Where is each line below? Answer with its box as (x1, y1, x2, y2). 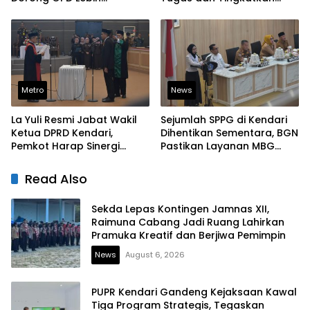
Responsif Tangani (11, 4, 105, 19)
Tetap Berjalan (161, 152, 235, 167)
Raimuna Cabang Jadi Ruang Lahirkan (91, 215, 284, 229)
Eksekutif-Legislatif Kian (11, 152, 130, 167)
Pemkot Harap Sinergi (11, 139, 120, 154)
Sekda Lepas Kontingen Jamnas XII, (91, 201, 269, 216)
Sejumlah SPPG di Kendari (161, 113, 287, 127)
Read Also (25, 170, 87, 188)
